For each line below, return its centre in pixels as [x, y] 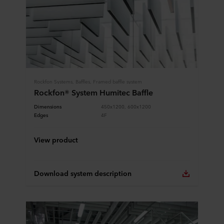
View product [56, 140]
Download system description [83, 173]
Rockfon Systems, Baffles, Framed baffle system [88, 81]
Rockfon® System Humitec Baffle [93, 92]
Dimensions [48, 106]
